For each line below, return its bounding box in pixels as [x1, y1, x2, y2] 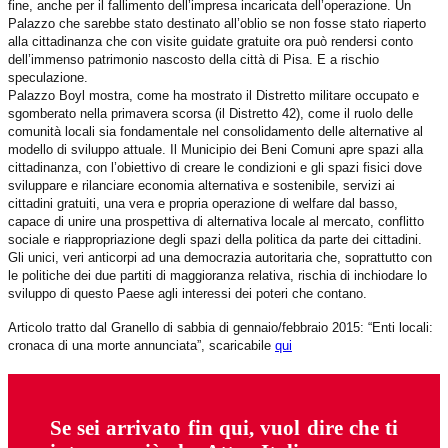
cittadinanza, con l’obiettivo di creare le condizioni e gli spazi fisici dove [8, 159, 422, 175]
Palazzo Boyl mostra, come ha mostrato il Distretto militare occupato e [8, 87, 419, 103]
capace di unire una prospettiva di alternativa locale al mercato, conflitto [8, 213, 424, 229]
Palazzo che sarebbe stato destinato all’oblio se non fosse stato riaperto [8, 15, 426, 31]
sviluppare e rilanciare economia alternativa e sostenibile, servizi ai [8, 177, 395, 193]
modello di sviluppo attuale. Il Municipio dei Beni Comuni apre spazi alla [8, 141, 423, 157]
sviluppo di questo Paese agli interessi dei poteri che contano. [8, 285, 367, 301]
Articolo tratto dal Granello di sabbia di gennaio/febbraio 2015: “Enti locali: [8, 319, 433, 335]
